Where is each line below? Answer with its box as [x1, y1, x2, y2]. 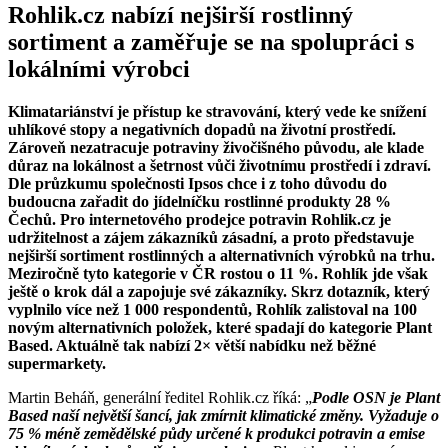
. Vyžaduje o [360, 407, 439, 425]
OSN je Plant [349, 389, 440, 407]
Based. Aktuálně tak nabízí [8, 337, 194, 355]
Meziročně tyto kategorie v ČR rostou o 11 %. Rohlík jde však [8, 265, 428, 283]
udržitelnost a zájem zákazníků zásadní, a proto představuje [8, 229, 414, 247]
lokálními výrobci [8, 56, 190, 83]
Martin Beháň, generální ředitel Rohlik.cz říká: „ [8, 389, 312, 407]
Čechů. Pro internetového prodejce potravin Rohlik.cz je [8, 211, 391, 229]
